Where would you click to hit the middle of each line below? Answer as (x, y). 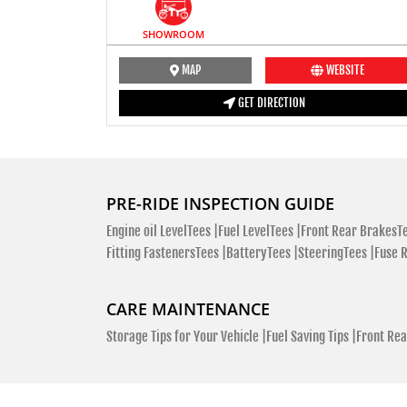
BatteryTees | (262, 253)
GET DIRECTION (271, 103)
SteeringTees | (336, 253)
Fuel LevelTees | (259, 231)
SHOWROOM (174, 35)
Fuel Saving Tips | (311, 337)
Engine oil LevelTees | (162, 231)
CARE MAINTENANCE (188, 309)
